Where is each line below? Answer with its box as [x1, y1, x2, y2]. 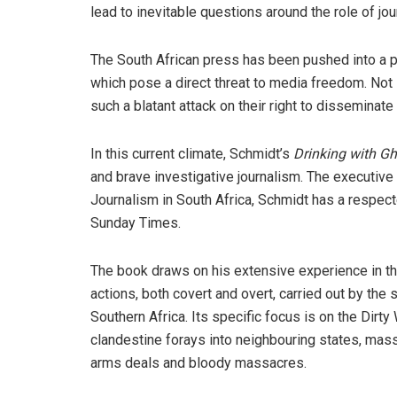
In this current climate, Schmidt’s [90, 144, 293, 162]
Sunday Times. [90, 214, 181, 231]
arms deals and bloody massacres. [90, 354, 307, 371]
